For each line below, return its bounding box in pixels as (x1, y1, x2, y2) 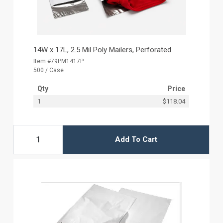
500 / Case (33, 66, 64, 74)
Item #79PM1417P (33, 57, 84, 65)
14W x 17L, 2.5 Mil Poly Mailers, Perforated (33, 45, 172, 54)
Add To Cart (114, 135, 157, 144)
